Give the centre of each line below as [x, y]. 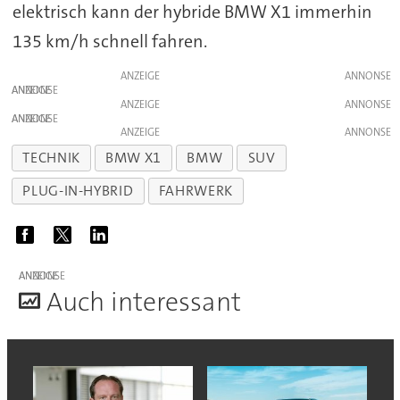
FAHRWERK [196, 191]
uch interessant [151, 303]
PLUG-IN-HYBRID [78, 191]
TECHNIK [51, 158]
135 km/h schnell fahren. [109, 41]
